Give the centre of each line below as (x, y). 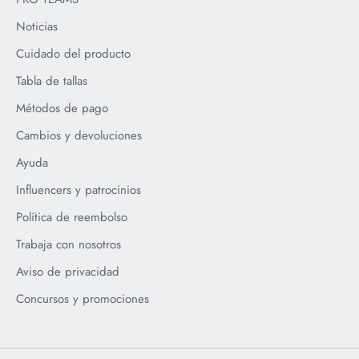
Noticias (37, 26)
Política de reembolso (72, 217)
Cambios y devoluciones (79, 135)
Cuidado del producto (73, 53)
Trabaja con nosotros (69, 244)
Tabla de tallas (52, 81)
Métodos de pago (62, 108)
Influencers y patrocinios (79, 190)
